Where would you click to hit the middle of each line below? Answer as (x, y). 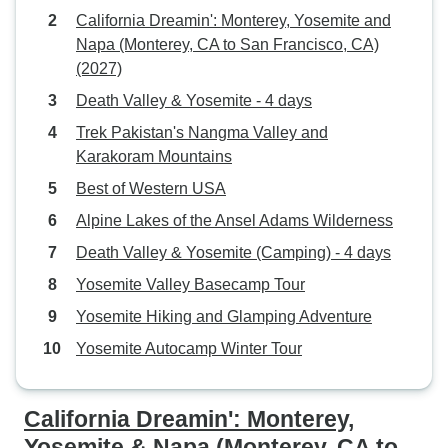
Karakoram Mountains (154, 156)
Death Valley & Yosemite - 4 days (194, 100)
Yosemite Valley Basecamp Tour (190, 284)
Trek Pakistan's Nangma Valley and (202, 132)
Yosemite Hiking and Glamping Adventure (224, 316)
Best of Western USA (151, 188)
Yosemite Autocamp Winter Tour (189, 348)
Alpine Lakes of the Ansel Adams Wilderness (234, 220)
